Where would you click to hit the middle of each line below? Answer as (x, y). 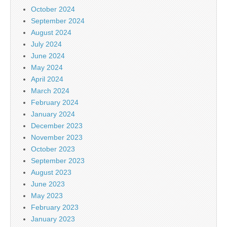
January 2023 (53, 219)
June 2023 (48, 184)
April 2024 (47, 79)
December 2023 (57, 125)
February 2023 (55, 207)
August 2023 (51, 172)
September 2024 (58, 21)
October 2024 (53, 9)
